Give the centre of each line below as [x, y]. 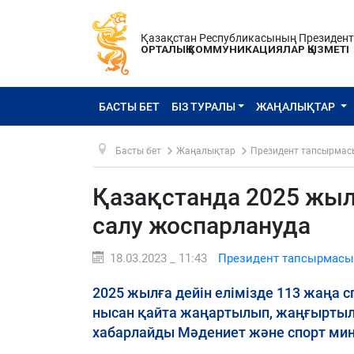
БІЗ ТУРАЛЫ [203, 106]
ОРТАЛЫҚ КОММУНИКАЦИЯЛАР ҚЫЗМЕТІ [245, 49]
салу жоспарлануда [201, 226]
